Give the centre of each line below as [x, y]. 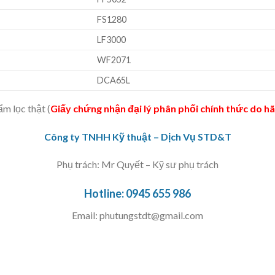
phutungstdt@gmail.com [151, 215]
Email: [86, 215]
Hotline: [105, 194]
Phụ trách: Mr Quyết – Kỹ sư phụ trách [137, 165]
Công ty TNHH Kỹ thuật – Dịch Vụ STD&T [137, 136]
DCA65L [114, 80]
